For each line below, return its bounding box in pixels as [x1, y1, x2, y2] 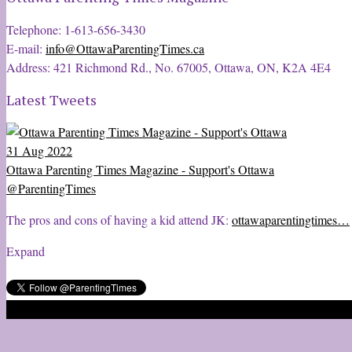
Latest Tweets [6, 90, 97, 109]
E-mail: [6, 40, 46, 57]
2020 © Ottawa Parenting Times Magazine [6, 300, 219, 317]
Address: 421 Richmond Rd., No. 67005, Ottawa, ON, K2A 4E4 [6, 59, 331, 75]
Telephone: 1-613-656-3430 [6, 21, 145, 38]
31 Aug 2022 [6, 141, 72, 159]
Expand [6, 242, 45, 259]
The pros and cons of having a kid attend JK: [6, 211, 232, 228]
